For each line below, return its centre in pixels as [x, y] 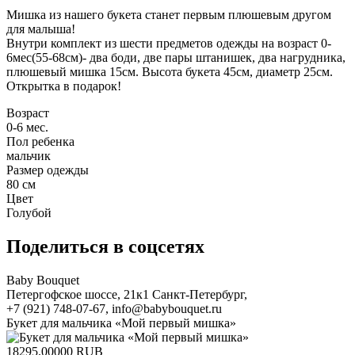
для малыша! [41, 29]
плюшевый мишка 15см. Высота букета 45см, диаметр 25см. [170, 71]
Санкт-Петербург [198, 294]
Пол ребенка [40, 141]
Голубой [29, 212]
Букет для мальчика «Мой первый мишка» [121, 323]
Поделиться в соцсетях [105, 246]
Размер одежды [48, 170]
